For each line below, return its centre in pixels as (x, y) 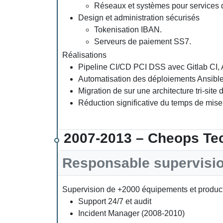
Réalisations (84, 55)
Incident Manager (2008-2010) (131, 213)
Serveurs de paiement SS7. (143, 41)
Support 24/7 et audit (115, 201)
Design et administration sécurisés (139, 17)
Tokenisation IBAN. (128, 29)
